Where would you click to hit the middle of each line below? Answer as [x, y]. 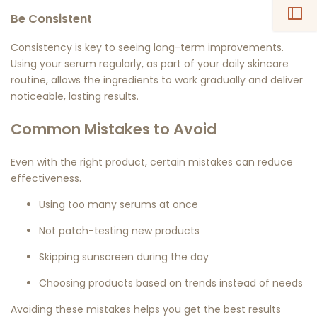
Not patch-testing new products [119, 230]
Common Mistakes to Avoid [114, 129]
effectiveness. [46, 178]
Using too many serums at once [119, 204]
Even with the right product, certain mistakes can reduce [152, 162]
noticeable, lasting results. [75, 96]
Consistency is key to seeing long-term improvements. [147, 47]
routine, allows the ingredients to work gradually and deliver [157, 80]
